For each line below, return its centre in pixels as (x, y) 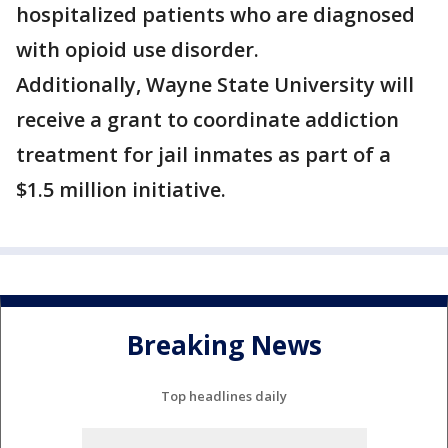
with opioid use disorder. (137, 50)
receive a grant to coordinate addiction (207, 120)
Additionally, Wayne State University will (215, 85)
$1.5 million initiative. (121, 190)
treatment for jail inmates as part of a (203, 155)
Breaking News (224, 344)
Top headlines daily (224, 396)
